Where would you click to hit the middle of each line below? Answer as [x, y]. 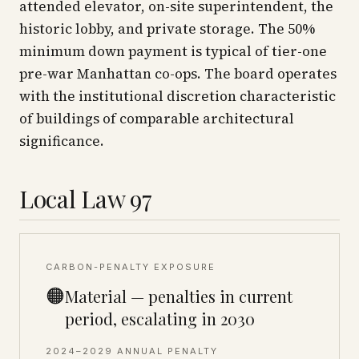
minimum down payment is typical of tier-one [173, 51]
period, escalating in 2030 [160, 319]
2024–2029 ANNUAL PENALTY [132, 351]
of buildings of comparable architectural [157, 119]
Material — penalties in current [179, 296]
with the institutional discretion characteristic [177, 96]
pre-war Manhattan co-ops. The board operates [178, 74]
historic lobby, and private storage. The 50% [167, 29]
